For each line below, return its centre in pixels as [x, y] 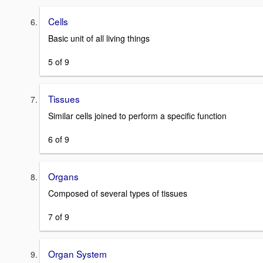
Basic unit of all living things [99, 38]
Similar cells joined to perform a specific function [137, 115]
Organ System [77, 253]
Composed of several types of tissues [118, 193]
